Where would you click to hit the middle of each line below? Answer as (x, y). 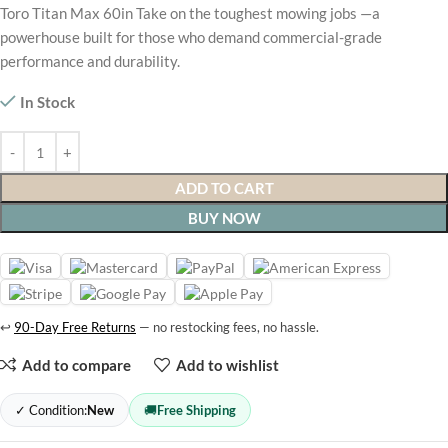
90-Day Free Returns (75, 327)
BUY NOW (224, 218)
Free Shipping (196, 410)
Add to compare (76, 364)
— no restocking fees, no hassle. (227, 327)
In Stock (47, 102)
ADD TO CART (224, 188)
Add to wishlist (227, 364)
